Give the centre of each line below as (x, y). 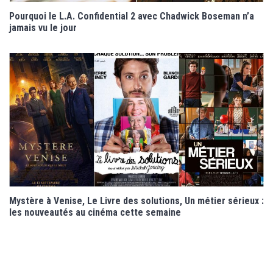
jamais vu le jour (43, 28)
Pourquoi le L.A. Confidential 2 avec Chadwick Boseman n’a (132, 16)
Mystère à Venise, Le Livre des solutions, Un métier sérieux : (136, 201)
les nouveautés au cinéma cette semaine (95, 213)
